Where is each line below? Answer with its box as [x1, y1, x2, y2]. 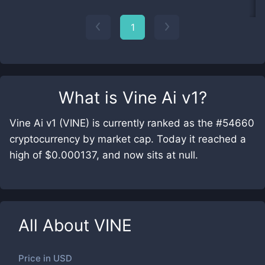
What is [58, 88, 122, 108]
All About [18, 215, 94, 235]
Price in [18, 253, 53, 264]
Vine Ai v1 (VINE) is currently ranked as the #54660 [9, 117, 254, 129]
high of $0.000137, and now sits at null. [9, 149, 198, 161]
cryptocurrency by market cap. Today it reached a [9, 133, 246, 145]
